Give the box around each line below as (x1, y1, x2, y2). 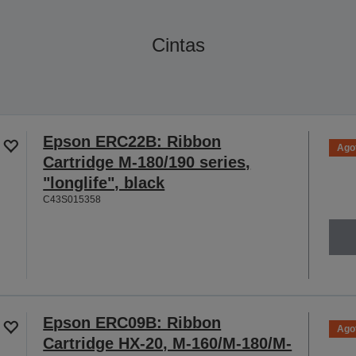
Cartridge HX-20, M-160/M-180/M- (43, 334, 292, 352)
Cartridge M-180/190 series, (43, 153, 251, 171)
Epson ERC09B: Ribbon (43, 313, 222, 331)
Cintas (151, 33, 205, 56)
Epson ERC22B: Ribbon (43, 132, 222, 150)
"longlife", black (43, 173, 165, 192)
